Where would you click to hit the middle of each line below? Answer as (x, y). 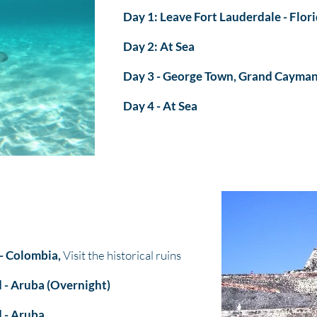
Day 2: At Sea (159, 46)
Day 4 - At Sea (160, 106)
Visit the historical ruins (121, 255)
